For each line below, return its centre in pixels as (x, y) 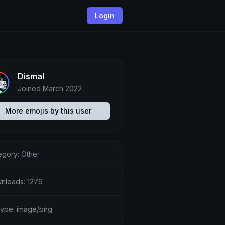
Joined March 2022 (49, 89)
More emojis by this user (48, 111)
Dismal (31, 76)
